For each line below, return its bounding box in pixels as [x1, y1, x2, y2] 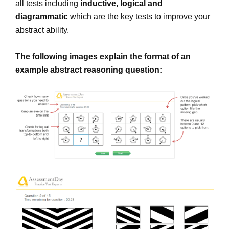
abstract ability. [15, 26, 69, 35]
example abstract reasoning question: [15, 65, 162, 75]
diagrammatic [15, 12, 68, 21]
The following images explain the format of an [15, 52, 191, 61]
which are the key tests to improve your [68, 12, 210, 21]
